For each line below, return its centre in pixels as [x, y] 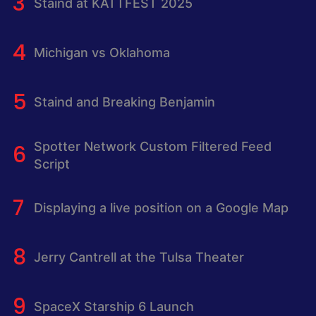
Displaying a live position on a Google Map [161, 208]
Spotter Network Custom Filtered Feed [152, 146]
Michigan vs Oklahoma [102, 53]
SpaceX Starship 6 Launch [114, 307]
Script [51, 164]
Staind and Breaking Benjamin [124, 102]
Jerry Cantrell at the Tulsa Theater [139, 257]
